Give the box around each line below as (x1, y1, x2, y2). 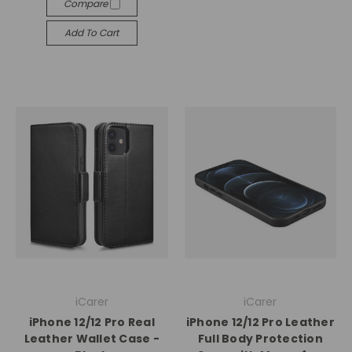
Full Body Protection (197, 331, 323, 346)
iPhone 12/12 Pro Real (28, 314, 155, 330)
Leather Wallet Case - (24, 331, 159, 346)
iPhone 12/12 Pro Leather (185, 314, 335, 330)
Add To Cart (64, 25, 119, 39)
